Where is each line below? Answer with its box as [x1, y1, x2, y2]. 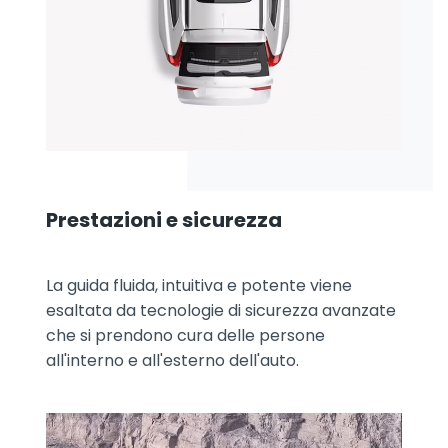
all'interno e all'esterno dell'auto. [46, 348, 299, 372]
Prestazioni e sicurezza [46, 205, 282, 234]
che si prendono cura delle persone [46, 323, 325, 347]
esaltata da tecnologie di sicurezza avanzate [46, 298, 396, 322]
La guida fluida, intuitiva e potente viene [46, 273, 352, 297]
